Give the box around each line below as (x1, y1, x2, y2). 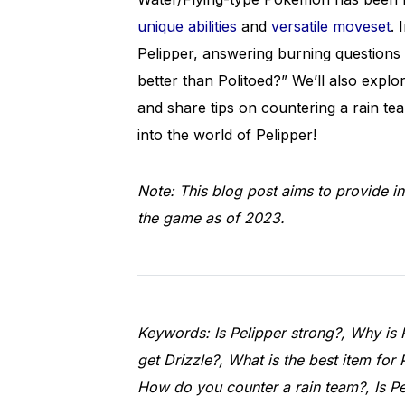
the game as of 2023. (137, 209, 285, 227)
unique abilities (137, 17, 237, 35)
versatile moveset (271, 17, 391, 35)
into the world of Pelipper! (137, 126, 316, 144)
